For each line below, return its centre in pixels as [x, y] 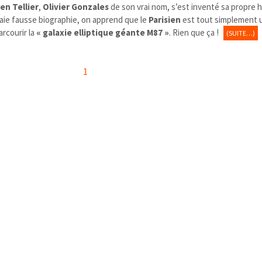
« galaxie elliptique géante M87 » [103, 32]
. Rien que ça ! [195, 32]
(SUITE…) [241, 33]
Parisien [165, 19]
